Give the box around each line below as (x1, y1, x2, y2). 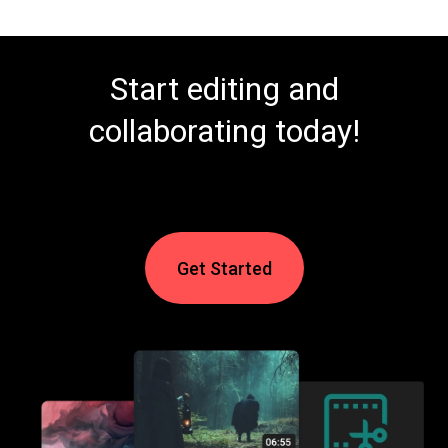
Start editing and (109, 70, 339, 109)
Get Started (176, 257, 272, 279)
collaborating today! (88, 112, 360, 151)
